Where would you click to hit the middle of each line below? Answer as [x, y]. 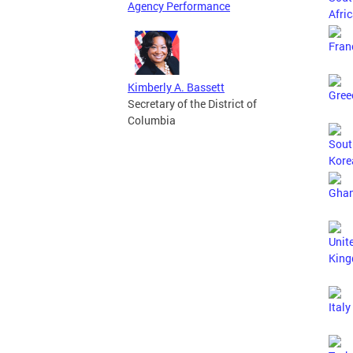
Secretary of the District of [192, 104]
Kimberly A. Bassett [176, 87]
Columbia [152, 121]
